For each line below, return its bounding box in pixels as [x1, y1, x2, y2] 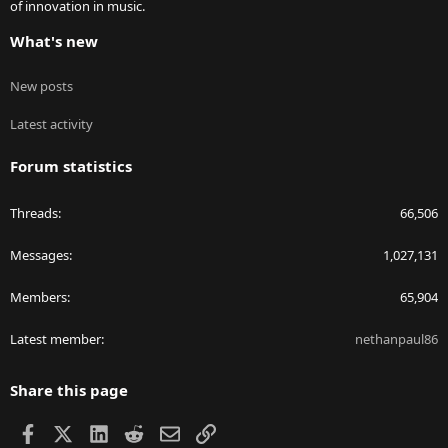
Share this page [10, 380, 128, 401]
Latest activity [10, 115, 93, 134]
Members [10, 288, 67, 307]
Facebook [36, 421, 103, 442]
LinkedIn [107, 421, 168, 442]
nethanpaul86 [355, 330, 438, 349]
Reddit [143, 421, 188, 442]
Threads [10, 204, 58, 223]
